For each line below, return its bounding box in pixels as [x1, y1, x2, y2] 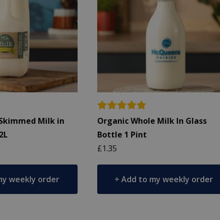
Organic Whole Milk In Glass [97, 115, 207, 126]
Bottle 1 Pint [97, 129, 147, 140]
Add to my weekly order [121, 173, 214, 185]
